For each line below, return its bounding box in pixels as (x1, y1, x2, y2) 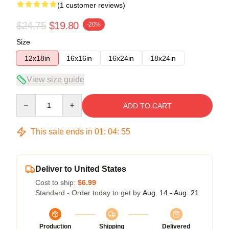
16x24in (108, 54, 134, 62)
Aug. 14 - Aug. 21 (143, 188, 199, 197)
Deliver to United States (35, 164, 126, 173)
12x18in (25, 54, 50, 62)
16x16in (66, 54, 92, 62)
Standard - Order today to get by (35, 188, 143, 197)
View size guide (27, 75, 84, 84)
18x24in (150, 54, 176, 62)
